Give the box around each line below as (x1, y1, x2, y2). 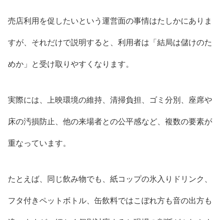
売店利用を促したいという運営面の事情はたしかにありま (8, 17, 212, 26)
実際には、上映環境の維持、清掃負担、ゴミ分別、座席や (8, 96, 212, 105)
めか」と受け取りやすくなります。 (8, 60, 134, 69)
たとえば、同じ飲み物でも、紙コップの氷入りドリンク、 (8, 175, 212, 184)
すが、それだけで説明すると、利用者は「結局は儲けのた (8, 38, 212, 47)
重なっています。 (8, 139, 71, 148)
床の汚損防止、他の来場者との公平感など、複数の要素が (8, 117, 212, 126)
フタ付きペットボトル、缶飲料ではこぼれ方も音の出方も (8, 196, 212, 205)
